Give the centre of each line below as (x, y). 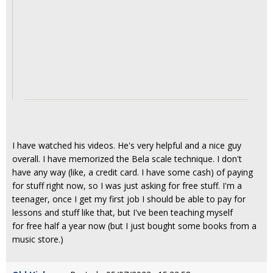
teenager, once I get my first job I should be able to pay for (129, 199)
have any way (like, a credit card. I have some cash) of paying (133, 172)
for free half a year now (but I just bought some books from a (134, 226)
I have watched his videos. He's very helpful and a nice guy (127, 145)
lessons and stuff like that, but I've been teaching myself (122, 212)
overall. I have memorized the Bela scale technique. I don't (127, 159)
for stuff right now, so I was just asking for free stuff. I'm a (127, 186)
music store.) (38, 239)
